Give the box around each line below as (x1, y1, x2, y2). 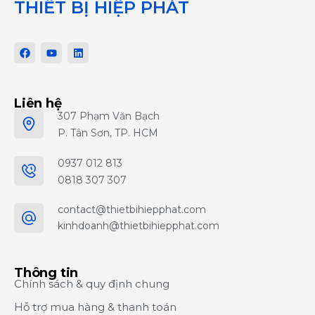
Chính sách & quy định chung (14, 277, 169, 290)
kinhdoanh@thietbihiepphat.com (58, 219, 219, 232)
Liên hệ (14, 96, 62, 111)
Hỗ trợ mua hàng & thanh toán (14, 300, 176, 314)
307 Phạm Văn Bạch (58, 110, 160, 122)
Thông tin (14, 265, 79, 281)
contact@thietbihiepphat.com (58, 203, 206, 216)
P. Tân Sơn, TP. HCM (58, 127, 158, 139)
